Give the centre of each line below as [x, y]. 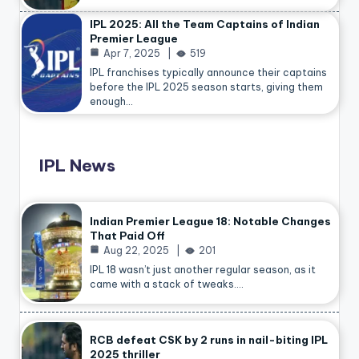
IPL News [77, 166]
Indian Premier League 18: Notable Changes [210, 221]
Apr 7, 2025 [132, 53]
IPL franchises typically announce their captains [208, 72]
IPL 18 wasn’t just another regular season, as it [203, 269]
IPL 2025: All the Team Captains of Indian [205, 24]
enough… [111, 101]
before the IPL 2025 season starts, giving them [206, 87]
